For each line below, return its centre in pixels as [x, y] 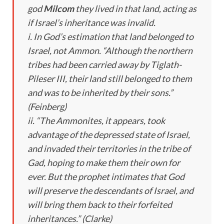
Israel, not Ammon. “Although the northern [110, 50]
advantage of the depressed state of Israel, [109, 134]
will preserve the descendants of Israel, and [110, 190]
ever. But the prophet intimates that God [106, 176]
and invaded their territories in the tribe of [109, 148]
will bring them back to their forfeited [100, 204]
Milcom [59, 8]
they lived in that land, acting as [135, 8]
